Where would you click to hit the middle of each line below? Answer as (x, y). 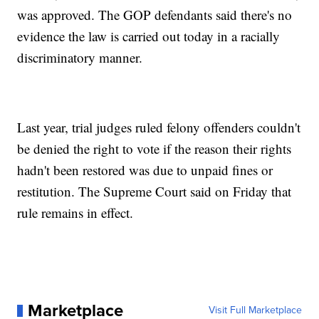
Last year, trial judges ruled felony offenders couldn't (159, 127)
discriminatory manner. (80, 58)
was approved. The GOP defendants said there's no (155, 15)
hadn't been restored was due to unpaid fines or (145, 170)
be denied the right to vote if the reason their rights (155, 149)
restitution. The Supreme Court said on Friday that (155, 192)
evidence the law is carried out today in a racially (149, 36)
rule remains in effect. (75, 213)
